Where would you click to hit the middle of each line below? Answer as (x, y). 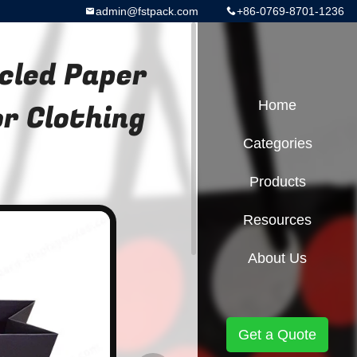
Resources (277, 220)
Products (277, 182)
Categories (277, 143)
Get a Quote (277, 335)
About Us (277, 258)
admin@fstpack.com (147, 11)
